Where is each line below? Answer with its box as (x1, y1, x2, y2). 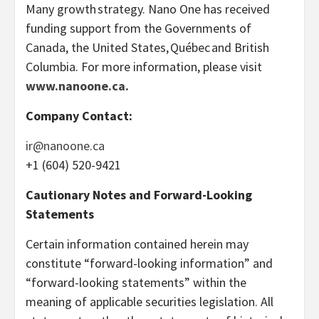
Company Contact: (26, 107, 132, 124)
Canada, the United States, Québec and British (26, 38, 269, 56)
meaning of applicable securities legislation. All (26, 293, 273, 310)
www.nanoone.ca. (26, 77, 129, 94)
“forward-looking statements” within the (26, 273, 246, 291)
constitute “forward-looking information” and (26, 254, 273, 271)
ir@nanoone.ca (26, 137, 105, 154)
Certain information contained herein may (26, 235, 249, 252)
